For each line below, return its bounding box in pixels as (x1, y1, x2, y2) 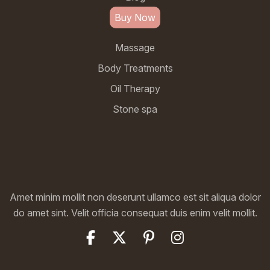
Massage (115, 41, 155, 54)
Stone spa (113, 102, 157, 115)
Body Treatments (97, 61, 173, 74)
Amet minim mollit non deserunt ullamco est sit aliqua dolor (9, 190, 261, 203)
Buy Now (115, 11, 155, 24)
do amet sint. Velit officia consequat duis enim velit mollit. (13, 206, 257, 219)
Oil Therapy (110, 82, 160, 95)
